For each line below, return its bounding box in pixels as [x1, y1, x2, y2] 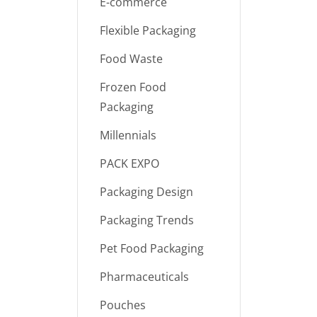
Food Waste [99, 51, 163, 67]
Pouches [99, 297, 146, 313]
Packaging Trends [99, 212, 194, 228]
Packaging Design [99, 184, 193, 200]
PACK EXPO [99, 156, 159, 171]
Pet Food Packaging [99, 241, 204, 256]
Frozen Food [99, 79, 166, 95]
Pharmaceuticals [99, 269, 189, 284]
